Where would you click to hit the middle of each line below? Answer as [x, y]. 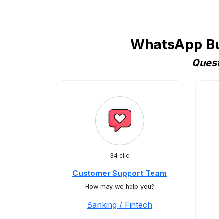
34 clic [120, 156]
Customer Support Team [120, 173]
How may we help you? [120, 186]
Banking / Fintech [120, 205]
